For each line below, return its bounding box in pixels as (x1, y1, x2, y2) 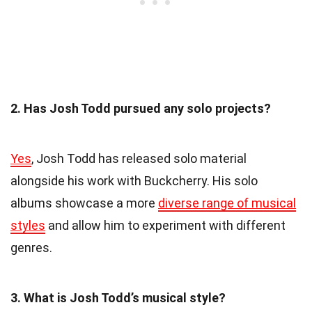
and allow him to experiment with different (45, 217, 286, 233)
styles (10, 217, 45, 233)
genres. (10, 240, 52, 255)
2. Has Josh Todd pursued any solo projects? (10, 100, 271, 116)
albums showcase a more (10, 195, 158, 210)
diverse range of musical (158, 195, 296, 210)
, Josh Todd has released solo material (31, 150, 247, 166)
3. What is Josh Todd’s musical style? (10, 290, 226, 305)
